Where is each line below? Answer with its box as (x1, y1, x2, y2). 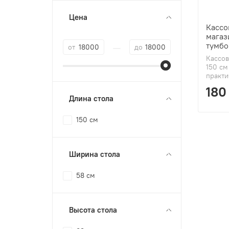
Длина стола (69, 93, 114, 103)
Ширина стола (69, 149, 121, 159)
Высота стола (69, 204, 118, 215)
